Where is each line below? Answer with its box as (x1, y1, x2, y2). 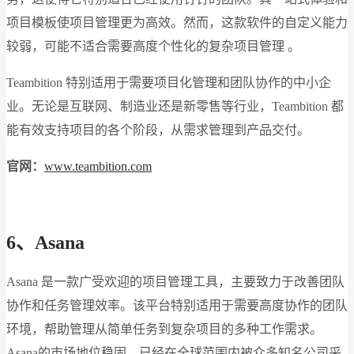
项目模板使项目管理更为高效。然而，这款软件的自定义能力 (6, 16, 348, 30)
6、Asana (6, 232, 85, 254)
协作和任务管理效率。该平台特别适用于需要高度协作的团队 (6, 299, 348, 313)
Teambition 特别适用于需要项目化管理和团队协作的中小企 (6, 76, 331, 90)
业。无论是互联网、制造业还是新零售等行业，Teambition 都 (6, 100, 344, 114)
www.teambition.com (44, 160, 152, 174)
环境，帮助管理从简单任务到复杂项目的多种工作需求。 (6, 322, 322, 337)
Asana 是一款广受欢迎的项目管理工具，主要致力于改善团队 (6, 275, 345, 289)
